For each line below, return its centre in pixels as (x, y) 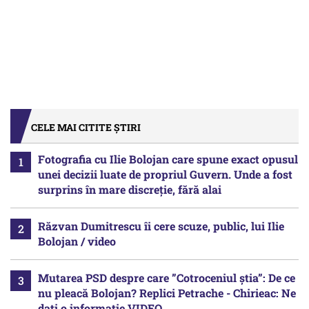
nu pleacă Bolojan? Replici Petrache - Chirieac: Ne (167, 292)
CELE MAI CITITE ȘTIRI (86, 127)
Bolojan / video (77, 241)
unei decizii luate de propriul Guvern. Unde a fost (165, 174)
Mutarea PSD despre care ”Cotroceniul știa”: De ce (167, 277)
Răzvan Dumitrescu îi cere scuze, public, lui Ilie (161, 226)
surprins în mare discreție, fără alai (130, 189)
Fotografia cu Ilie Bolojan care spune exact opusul (168, 159)
